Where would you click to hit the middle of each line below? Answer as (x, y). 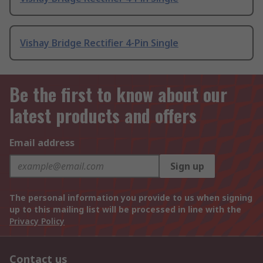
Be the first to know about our (118, 95)
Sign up (187, 166)
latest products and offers (103, 116)
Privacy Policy (37, 221)
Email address (42, 143)
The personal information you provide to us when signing (131, 198)
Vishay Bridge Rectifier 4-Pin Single (99, 43)
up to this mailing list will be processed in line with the (125, 210)
